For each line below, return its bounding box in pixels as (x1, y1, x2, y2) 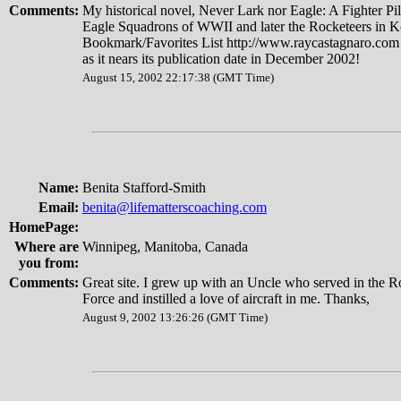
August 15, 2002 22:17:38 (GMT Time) (82, 71, 274, 84)
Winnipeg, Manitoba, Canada (82, 239, 248, 254)
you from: (19, 255, 79, 270)
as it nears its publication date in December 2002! (82, 51, 360, 66)
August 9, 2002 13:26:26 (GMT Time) (82, 311, 268, 324)
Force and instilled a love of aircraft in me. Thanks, (82, 291, 370, 306)
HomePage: (9, 219, 79, 235)
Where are (14, 239, 79, 254)
